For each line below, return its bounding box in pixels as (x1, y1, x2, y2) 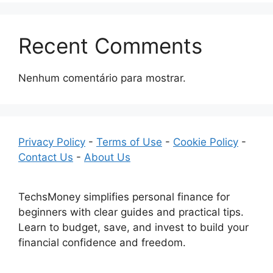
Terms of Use (96, 136, 162, 149)
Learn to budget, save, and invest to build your (18, 221, 249, 234)
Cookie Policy (173, 136, 238, 149)
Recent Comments (18, 33, 202, 59)
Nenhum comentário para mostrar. (18, 72, 186, 85)
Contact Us (18, 151, 73, 164)
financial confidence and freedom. (18, 236, 186, 249)
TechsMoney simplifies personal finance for (18, 191, 230, 204)
